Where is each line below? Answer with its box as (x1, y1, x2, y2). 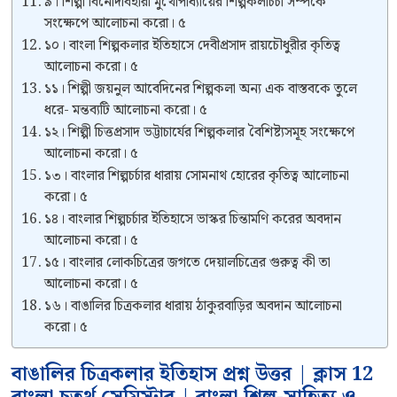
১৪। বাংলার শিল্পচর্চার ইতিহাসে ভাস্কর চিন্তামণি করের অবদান (44, 207, 342, 230)
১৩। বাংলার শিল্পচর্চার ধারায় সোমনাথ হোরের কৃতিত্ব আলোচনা (44, 164, 350, 187)
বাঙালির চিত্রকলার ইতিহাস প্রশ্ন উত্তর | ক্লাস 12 (12, 358, 373, 390)
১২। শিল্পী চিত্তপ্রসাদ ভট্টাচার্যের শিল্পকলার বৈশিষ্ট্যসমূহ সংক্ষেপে (44, 121, 355, 144)
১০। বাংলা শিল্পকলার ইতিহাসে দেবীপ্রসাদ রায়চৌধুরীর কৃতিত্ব (44, 34, 341, 57)
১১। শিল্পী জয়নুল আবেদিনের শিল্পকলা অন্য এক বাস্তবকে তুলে (44, 77, 358, 100)
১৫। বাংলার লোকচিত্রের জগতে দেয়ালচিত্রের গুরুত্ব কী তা (44, 251, 331, 274)
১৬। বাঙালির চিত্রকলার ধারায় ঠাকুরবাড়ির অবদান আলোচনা (44, 294, 343, 317)
